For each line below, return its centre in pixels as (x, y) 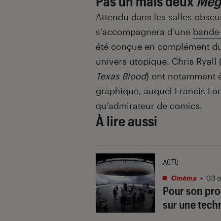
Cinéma (183, 178)
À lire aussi (127, 121)
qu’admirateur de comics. (149, 105)
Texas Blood (121, 76)
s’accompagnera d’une (144, 31)
